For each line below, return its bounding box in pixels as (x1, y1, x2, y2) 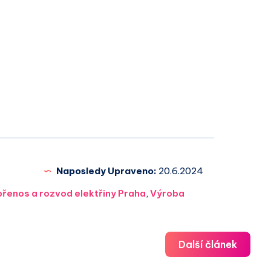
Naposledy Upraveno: (56, 165, 157, 177)
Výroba (149, 188, 184, 200)
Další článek (178, 238, 237, 251)
